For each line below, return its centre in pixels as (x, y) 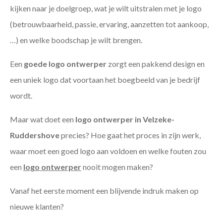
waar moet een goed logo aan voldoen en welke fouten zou (108, 151)
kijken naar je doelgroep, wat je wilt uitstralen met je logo (106, 8)
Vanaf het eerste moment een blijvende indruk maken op (104, 191)
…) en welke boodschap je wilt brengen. (76, 40)
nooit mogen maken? (117, 167)
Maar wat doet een (43, 119)
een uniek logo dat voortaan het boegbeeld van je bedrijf (105, 80)
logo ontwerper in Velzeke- (125, 119)
